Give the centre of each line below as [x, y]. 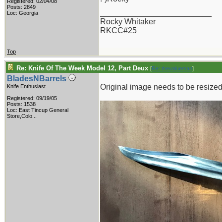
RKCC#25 [118, 30]
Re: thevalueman [172, 68]
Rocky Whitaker [128, 22]
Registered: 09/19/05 [32, 98]
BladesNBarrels [37, 79]
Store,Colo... [22, 116]
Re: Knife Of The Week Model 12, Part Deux [82, 68]
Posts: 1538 [21, 104]
